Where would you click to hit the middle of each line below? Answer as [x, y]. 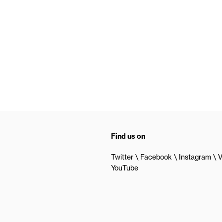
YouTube [125, 168]
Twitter [122, 157]
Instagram [195, 157]
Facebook [156, 157]
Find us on [128, 136]
